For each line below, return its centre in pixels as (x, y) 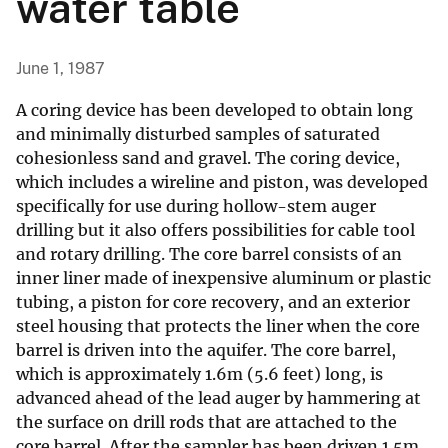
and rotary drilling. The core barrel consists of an (209, 254)
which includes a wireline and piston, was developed (222, 182)
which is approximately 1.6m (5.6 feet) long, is (199, 374)
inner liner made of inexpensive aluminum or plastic (223, 278)
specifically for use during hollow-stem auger (196, 206)
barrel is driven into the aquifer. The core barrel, (206, 350)
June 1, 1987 (60, 69)
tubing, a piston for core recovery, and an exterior (213, 302)
